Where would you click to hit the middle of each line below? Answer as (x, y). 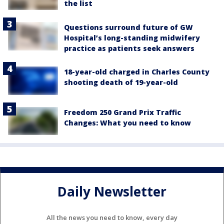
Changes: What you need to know (127, 122)
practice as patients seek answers (129, 48)
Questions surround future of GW (128, 27)
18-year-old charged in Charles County (137, 72)
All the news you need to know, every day (112, 217)
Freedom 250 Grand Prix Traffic (122, 112)
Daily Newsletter (112, 192)
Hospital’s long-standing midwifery (132, 38)
